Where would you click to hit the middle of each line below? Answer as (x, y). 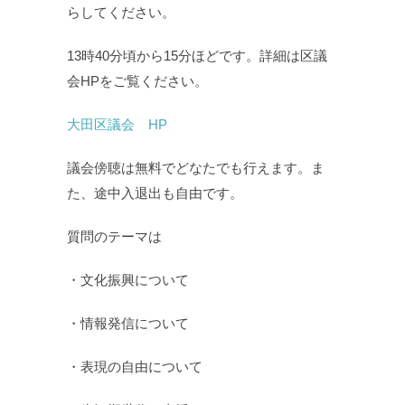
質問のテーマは (114, 236)
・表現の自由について (135, 366)
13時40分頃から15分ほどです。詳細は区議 (197, 55)
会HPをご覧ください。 (137, 80)
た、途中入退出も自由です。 (155, 193)
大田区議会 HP (117, 124)
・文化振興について (128, 279)
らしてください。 (121, 12)
